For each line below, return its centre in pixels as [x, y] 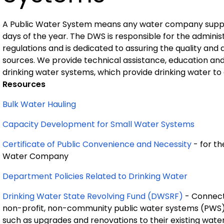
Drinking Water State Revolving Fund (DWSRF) [93, 196]
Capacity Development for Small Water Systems [98, 124]
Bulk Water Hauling [39, 104]
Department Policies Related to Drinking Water [95, 176]
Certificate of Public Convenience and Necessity [97, 144]
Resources [24, 84]
